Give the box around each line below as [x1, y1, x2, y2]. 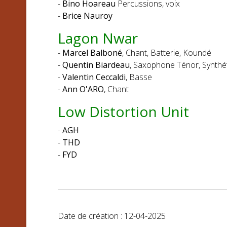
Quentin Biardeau [62, 59, 130, 70]
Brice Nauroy [62, 10, 112, 21]
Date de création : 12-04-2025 [58, 210, 166, 221]
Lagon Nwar [58, 28, 138, 48]
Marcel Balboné [62, 47, 122, 58]
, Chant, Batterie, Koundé [122, 47, 211, 58]
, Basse [126, 71, 154, 83]
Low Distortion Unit [58, 102, 189, 121]
